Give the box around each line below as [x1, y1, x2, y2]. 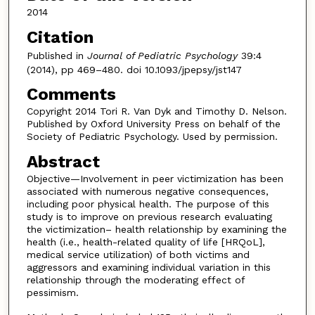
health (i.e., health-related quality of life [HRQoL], [26, 236, 265, 247]
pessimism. [26, 286, 79, 298]
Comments [26, 84, 116, 105]
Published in [26, 49, 87, 61]
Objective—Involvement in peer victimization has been [26, 172, 283, 184]
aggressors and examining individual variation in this [26, 261, 271, 273]
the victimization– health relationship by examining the [26, 223, 287, 235]
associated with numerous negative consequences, [26, 185, 269, 197]
